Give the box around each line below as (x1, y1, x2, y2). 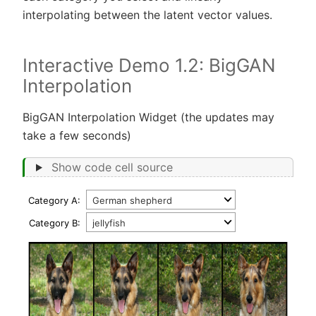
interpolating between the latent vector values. (23, 7, 272, 22)
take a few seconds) (23, 128, 131, 142)
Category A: (28, 194, 80, 206)
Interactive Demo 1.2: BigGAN (23, 54, 276, 76)
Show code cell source (51, 159, 173, 174)
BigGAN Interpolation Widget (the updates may (23, 109, 274, 124)
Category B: (29, 217, 80, 229)
